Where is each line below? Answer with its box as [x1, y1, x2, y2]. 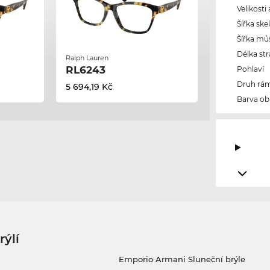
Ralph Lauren [65, 53, 108, 62]
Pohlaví [237, 64, 265, 74]
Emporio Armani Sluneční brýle [118, 254, 245, 265]
